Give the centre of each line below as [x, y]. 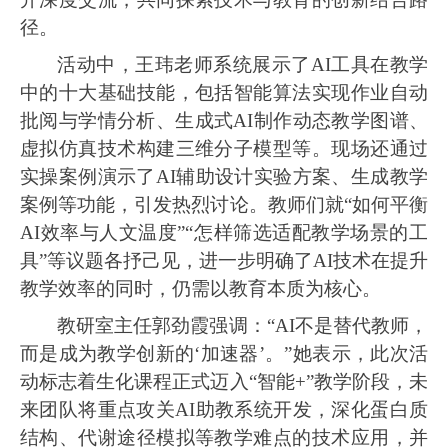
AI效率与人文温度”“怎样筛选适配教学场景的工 [224, 232]
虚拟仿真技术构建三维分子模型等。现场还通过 [224, 148]
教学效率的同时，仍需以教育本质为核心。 [200, 288]
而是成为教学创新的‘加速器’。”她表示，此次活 [224, 353]
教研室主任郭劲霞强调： [162, 325]
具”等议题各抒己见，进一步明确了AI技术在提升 [224, 260]
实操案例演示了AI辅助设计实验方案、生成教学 [224, 176]
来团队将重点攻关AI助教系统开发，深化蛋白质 [224, 409]
